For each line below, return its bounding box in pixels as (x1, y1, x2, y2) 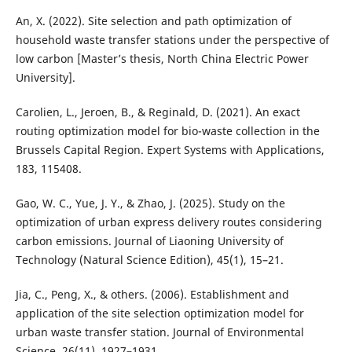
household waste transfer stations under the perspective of (15, 32, 329, 48)
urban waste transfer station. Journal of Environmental (15, 324, 304, 340)
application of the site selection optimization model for (15, 306, 304, 321)
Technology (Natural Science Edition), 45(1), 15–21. (15, 252, 284, 268)
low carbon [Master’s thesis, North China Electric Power (15, 51, 309, 67)
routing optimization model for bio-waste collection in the (15, 123, 320, 139)
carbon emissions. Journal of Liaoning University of (15, 233, 284, 249)
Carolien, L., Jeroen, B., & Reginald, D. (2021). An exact (15, 104, 300, 120)
